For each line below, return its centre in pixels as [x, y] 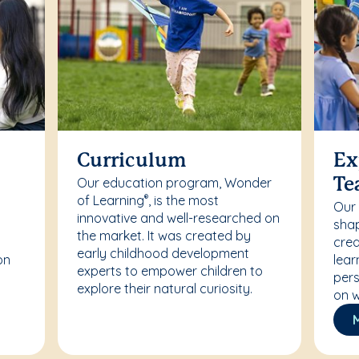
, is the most [184, 201]
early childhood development [163, 254]
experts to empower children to [170, 271]
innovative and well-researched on [179, 218]
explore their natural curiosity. [165, 289]
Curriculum [132, 162]
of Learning [111, 201]
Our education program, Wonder [175, 183]
